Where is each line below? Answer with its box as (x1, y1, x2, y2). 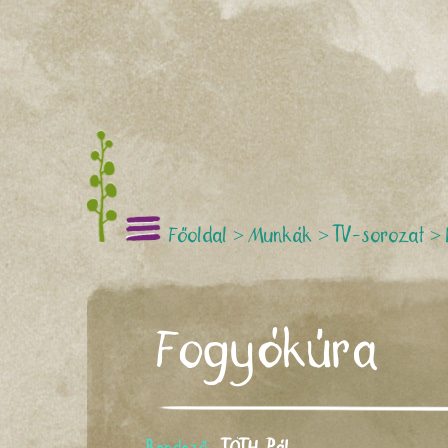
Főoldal (169, 227, 228, 245)
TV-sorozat (334, 227, 425, 245)
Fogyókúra (157, 329, 380, 376)
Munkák (249, 227, 313, 245)
